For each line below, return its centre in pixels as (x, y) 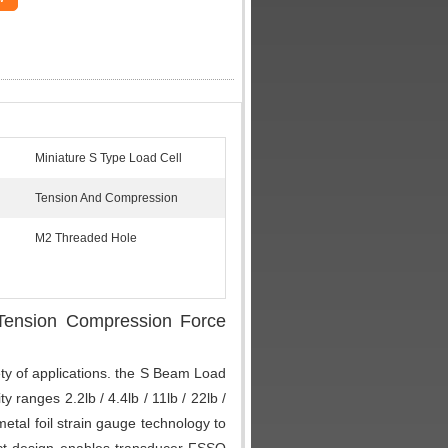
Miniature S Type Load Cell (108, 158)
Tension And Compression (106, 198)
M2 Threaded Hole (86, 238)
